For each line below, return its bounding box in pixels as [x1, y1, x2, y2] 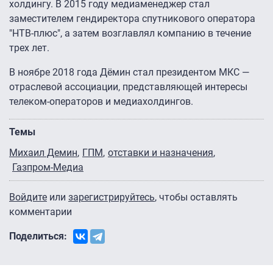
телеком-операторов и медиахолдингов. [9, 96, 193, 108]
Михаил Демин [9, 147, 77, 159]
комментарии [9, 206, 72, 218]
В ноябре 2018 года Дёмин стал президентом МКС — [9, 66, 249, 79]
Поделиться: [9, 230, 67, 243]
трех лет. [9, 42, 52, 54]
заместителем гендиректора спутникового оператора [9, 13, 255, 25]
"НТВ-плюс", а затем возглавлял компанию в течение [9, 27, 251, 40]
